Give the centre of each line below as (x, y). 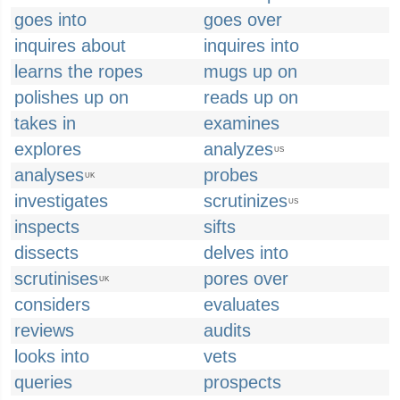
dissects (46, 253)
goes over (243, 20)
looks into (52, 356)
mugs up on (250, 71)
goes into (50, 20)
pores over (246, 279)
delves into (246, 253)
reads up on (251, 97)
